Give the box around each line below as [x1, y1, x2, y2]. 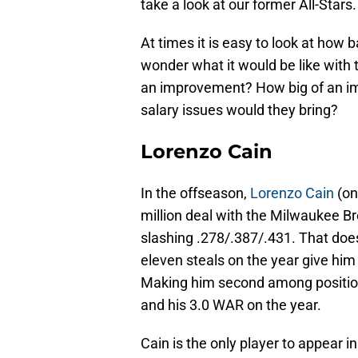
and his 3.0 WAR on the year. [141, 296, 321, 314]
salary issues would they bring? [141, 101, 338, 119]
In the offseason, [141, 185, 250, 202]
